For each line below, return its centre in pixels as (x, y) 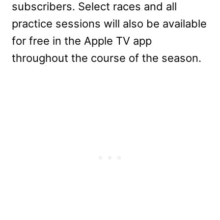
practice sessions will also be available (109, 23)
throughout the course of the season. (107, 58)
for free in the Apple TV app (82, 41)
